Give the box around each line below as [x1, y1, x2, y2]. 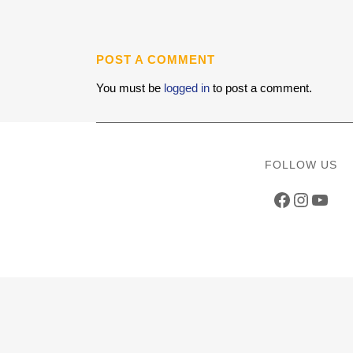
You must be [96, 81, 164, 95]
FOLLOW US [265, 158, 337, 171]
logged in [164, 81, 210, 95]
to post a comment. [210, 81, 312, 95]
